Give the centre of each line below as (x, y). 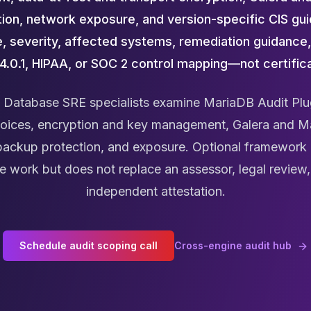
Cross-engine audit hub (234, 245)
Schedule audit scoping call (89, 245)
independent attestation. (155, 191)
